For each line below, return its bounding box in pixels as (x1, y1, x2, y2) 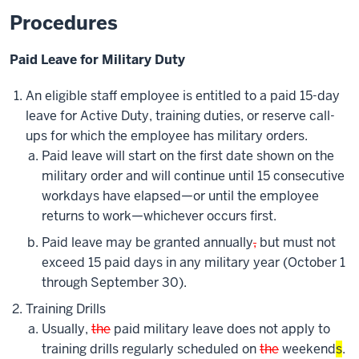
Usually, (42, 321, 91, 338)
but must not (256, 234, 336, 252)
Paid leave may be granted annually (42, 234, 253, 252)
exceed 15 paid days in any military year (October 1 (42, 254, 345, 272)
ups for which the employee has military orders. (26, 127, 308, 145)
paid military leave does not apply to (111, 321, 330, 338)
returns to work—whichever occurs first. (42, 208, 276, 225)
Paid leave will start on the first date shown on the (42, 147, 334, 165)
